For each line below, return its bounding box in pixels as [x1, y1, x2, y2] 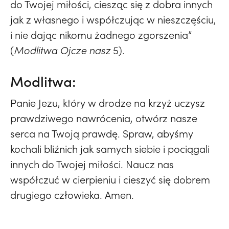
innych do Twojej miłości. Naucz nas [10, 157, 174, 171]
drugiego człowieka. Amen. [10, 188, 134, 202]
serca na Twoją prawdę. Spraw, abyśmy [10, 127, 193, 141]
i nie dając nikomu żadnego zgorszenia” [10, 28, 192, 42]
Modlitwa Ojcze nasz [14, 43, 110, 57]
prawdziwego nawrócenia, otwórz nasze [10, 111, 197, 125]
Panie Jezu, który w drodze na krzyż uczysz [10, 96, 205, 110]
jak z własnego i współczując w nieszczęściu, [10, 13, 216, 27]
